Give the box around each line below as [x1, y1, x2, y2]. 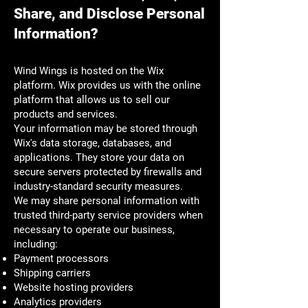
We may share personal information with [14, 194, 199, 207]
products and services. [14, 107, 118, 120]
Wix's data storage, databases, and [14, 136, 171, 149]
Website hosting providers [14, 280, 133, 294]
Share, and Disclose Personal [14, 5, 205, 22]
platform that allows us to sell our [14, 93, 170, 106]
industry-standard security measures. [14, 179, 183, 192]
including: [14, 237, 58, 250]
